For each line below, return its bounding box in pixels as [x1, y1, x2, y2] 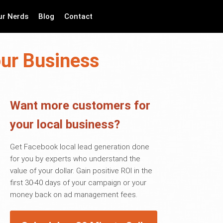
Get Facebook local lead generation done [10, 142, 149, 151]
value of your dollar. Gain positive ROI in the [10, 166, 152, 175]
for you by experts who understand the [10, 154, 140, 163]
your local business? [10, 117, 120, 131]
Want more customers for [10, 99, 150, 112]
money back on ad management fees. [10, 190, 137, 199]
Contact [64, 12, 93, 21]
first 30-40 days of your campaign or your [10, 178, 146, 187]
